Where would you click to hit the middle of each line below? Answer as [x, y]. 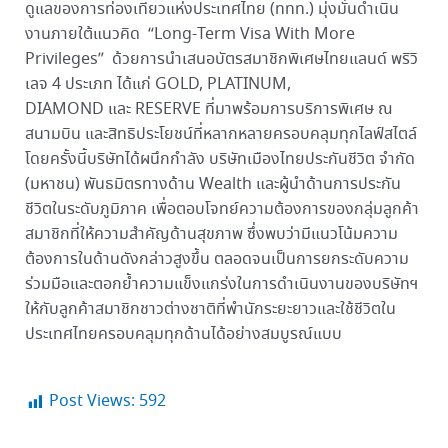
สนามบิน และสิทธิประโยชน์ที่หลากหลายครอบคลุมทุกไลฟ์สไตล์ [220, 135]
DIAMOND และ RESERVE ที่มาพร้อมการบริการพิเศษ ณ [208, 110]
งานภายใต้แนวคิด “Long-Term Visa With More [189, 35]
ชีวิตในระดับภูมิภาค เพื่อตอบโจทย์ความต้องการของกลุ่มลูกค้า [221, 210]
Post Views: [91, 402]
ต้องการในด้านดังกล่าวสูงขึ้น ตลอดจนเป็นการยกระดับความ [216, 260]
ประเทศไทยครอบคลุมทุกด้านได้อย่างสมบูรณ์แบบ [183, 335]
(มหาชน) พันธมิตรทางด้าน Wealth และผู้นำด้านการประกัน [212, 185]
